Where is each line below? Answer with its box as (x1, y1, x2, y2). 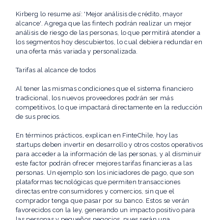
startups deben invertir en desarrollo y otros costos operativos (16, 141, 203, 149)
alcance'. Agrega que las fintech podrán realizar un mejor (16, 20, 192, 27)
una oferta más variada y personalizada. (16, 48, 138, 55)
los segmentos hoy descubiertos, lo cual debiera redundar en (16, 38, 202, 46)
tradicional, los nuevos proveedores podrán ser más (16, 94, 174, 102)
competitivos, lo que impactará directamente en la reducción (16, 104, 202, 111)
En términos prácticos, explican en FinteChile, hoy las (16, 132, 178, 139)
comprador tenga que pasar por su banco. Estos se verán (16, 197, 190, 205)
